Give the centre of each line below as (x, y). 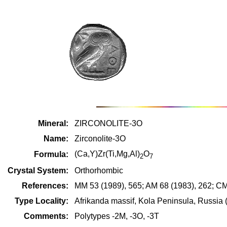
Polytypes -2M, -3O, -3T (117, 216)
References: (45, 186)
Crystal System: (38, 171)
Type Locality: (42, 201)
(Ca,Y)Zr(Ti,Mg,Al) (107, 154)
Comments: (46, 216)
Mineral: (53, 123)
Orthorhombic (99, 171)
